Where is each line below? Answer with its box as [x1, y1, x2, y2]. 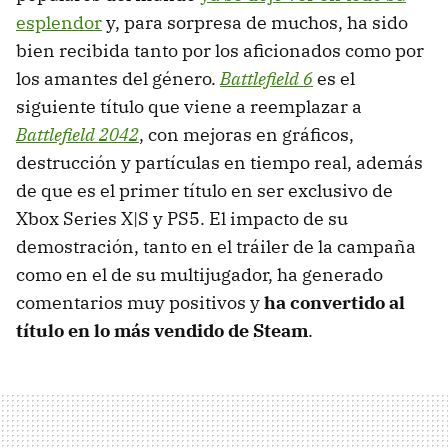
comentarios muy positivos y [16, 291, 264, 315]
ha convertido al [264, 291, 405, 315]
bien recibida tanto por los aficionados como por [16, 39, 424, 63]
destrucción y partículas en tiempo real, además [16, 151, 423, 175]
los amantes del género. [16, 67, 220, 91]
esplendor [16, 11, 102, 35]
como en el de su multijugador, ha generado [16, 263, 383, 287]
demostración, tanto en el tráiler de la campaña [16, 235, 416, 259]
